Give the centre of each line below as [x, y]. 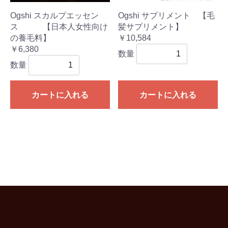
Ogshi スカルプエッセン [54, 16]
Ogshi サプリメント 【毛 [166, 16]
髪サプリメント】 [151, 27]
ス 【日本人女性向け [59, 27]
